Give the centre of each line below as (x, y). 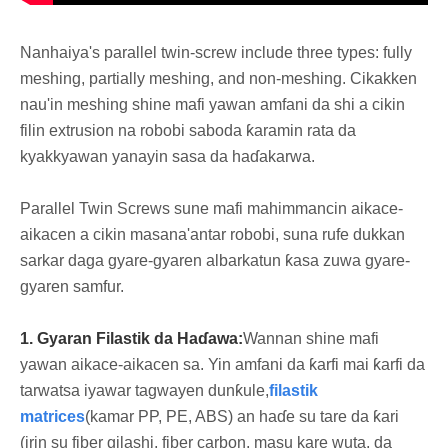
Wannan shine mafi (311, 338)
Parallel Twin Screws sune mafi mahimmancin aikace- (211, 208)
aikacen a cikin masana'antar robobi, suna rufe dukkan (212, 234)
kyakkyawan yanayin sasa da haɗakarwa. (167, 156)
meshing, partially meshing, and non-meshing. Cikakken (218, 78)
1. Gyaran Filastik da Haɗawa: (131, 338)
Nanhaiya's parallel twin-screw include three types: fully (216, 52)
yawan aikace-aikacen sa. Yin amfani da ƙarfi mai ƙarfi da (222, 364)
